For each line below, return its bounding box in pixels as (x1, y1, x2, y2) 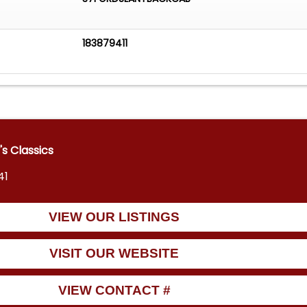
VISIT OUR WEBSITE (49, 246, 180, 261)
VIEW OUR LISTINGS (49, 210, 180, 224)
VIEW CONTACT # (58, 282, 171, 297)
